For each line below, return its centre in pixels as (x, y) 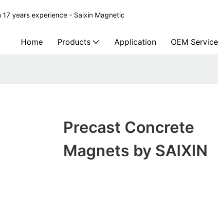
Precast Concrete (128, 127)
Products (74, 42)
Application (135, 42)
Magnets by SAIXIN (135, 151)
